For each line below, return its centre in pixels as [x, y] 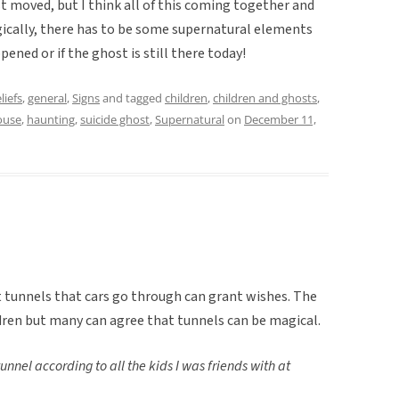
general [47, 98]
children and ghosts [265, 98]
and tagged [132, 98]
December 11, [280, 119]
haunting [51, 119]
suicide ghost [115, 119]
